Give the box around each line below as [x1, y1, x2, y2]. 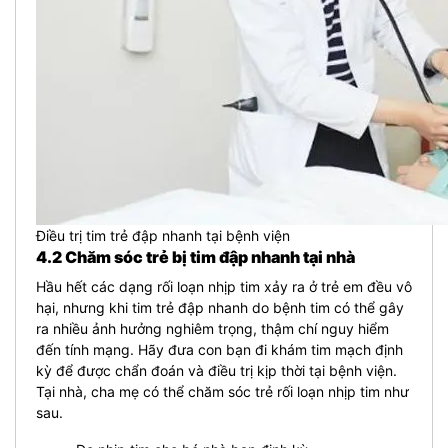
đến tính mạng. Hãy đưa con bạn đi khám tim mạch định [36, 340, 403, 358]
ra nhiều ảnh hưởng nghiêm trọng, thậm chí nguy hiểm [36, 319, 389, 337]
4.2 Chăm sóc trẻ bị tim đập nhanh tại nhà [36, 246, 358, 267]
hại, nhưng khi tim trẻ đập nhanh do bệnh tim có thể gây [36, 298, 404, 316]
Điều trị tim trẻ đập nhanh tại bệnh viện [36, 226, 290, 244]
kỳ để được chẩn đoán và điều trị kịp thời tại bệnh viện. [36, 361, 397, 379]
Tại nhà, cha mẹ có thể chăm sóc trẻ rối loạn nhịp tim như [36, 382, 409, 400]
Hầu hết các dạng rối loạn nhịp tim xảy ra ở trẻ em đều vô [36, 277, 412, 295]
